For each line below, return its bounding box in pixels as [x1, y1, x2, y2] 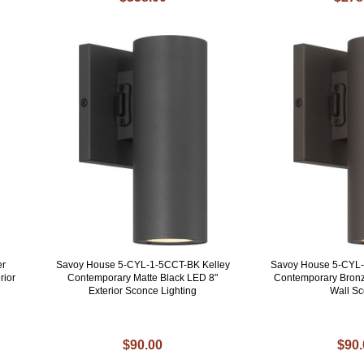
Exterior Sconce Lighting [89, 285, 197, 297]
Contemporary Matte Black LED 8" [67, 272, 219, 284]
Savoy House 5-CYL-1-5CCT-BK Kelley [55, 259, 230, 271]
